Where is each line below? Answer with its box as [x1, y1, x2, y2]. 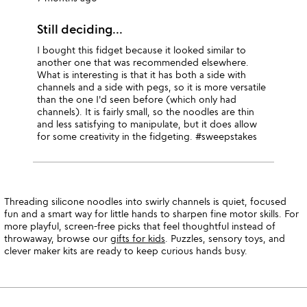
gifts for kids [110, 232, 165, 244]
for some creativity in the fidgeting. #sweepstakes [37, 130, 258, 142]
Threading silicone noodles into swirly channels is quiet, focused [4, 195, 286, 207]
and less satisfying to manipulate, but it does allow [37, 118, 258, 130]
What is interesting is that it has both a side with [37, 69, 247, 80]
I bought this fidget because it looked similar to [37, 44, 247, 56]
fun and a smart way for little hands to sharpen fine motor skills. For [4, 208, 299, 219]
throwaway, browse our [4, 232, 110, 244]
